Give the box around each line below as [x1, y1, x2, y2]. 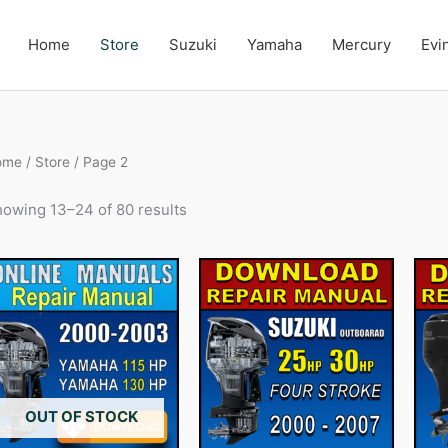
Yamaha [246, 35, 302, 54]
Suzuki [168, 35, 217, 54]
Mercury [331, 35, 391, 54]
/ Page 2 [70, 154, 128, 170]
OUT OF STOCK [24, 406, 138, 426]
